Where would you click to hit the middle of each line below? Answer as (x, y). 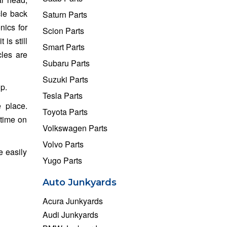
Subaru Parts (66, 63)
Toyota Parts (65, 111)
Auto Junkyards (79, 182)
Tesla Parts (62, 95)
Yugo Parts (62, 160)
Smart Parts (63, 47)
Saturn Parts (65, 14)
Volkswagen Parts (75, 128)
